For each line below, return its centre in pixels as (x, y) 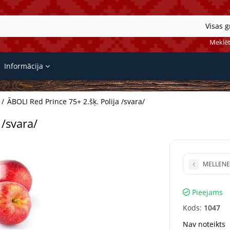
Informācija (24, 66)
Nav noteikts (204, 224)
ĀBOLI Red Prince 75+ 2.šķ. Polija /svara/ (76, 101)
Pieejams (206, 192)
